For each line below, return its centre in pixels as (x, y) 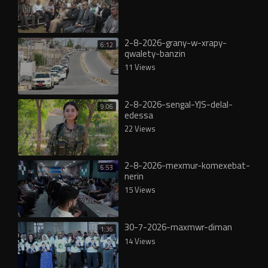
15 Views (140, 190)
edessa (139, 115)
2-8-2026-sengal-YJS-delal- (179, 104)
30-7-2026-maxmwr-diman (178, 227)
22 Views (140, 128)
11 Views (140, 67)
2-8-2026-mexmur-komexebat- (187, 165)
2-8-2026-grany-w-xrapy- (176, 43)
